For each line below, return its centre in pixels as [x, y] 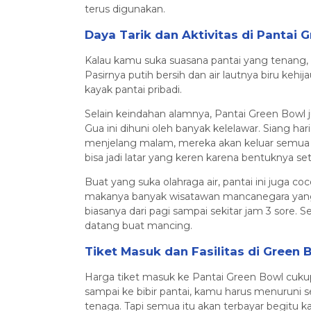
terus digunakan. [125, 9]
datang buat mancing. [138, 225]
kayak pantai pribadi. [133, 89]
